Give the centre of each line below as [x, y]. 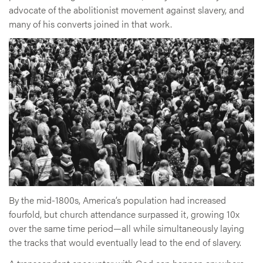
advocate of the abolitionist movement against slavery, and [127, 10]
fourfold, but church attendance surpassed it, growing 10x [124, 214]
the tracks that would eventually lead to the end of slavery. [125, 242]
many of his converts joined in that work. [90, 24]
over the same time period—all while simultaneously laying [127, 228]
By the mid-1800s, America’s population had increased [117, 200]
